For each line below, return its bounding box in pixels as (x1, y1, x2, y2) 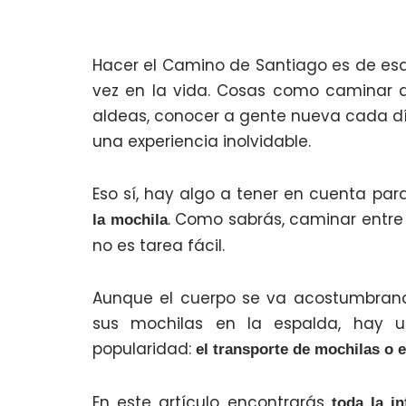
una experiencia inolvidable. (92, 130, 311, 152)
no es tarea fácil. (92, 235, 225, 256)
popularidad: (92, 338, 196, 360)
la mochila (92, 211, 168, 228)
